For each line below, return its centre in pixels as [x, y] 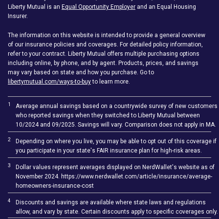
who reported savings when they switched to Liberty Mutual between [108, 115]
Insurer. [18, 16]
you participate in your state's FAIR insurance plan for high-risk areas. [109, 150]
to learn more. [110, 81]
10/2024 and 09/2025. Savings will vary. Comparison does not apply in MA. [116, 124]
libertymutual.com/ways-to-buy [49, 81]
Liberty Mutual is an [35, 7]
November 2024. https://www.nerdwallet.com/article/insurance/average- [114, 176]
